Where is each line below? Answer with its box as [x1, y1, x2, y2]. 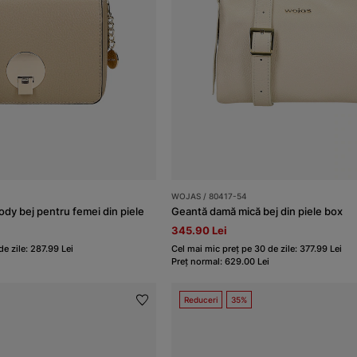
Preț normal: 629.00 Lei [171, 256, 270, 268]
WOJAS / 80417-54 [171, 191, 248, 202]
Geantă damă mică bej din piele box [171, 205, 343, 218]
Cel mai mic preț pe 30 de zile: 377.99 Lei [171, 243, 343, 255]
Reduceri [184, 295, 218, 305]
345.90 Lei [171, 224, 228, 237]
